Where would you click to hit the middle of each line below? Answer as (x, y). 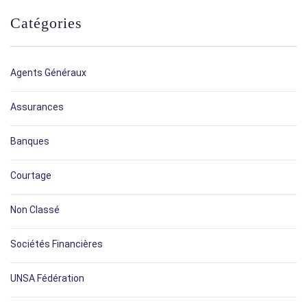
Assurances (37, 107)
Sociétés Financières (57, 244)
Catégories (46, 23)
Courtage (31, 175)
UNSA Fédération (47, 278)
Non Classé (35, 210)
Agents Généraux (48, 73)
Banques (30, 141)
